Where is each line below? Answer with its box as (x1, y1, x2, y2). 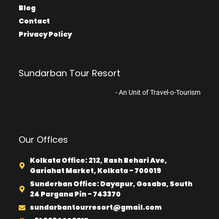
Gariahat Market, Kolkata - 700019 (29, 166, 161, 176)
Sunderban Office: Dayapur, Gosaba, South (29, 179, 193, 189)
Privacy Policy (19, 29, 72, 40)
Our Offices (19, 133, 68, 146)
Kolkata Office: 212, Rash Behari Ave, (29, 155, 167, 166)
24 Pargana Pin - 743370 (29, 189, 121, 199)
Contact (19, 16, 50, 26)
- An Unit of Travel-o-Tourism (115, 88, 200, 97)
